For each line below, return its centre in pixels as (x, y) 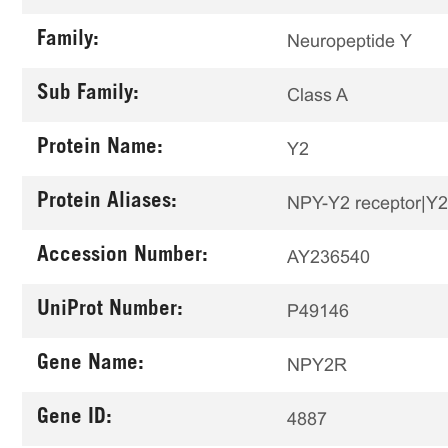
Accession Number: (122, 256)
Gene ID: (74, 418)
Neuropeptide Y (349, 40)
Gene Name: (90, 364)
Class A (317, 94)
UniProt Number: (110, 310)
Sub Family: (88, 94)
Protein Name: (100, 148)
